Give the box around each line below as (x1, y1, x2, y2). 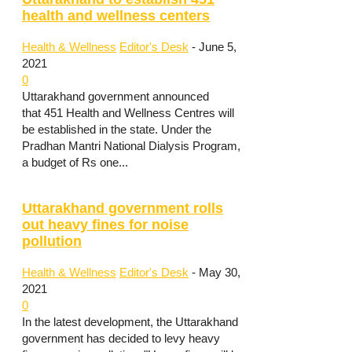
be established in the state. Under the (22, 122, 211, 136)
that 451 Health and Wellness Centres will (22, 105, 234, 119)
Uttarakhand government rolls (22, 200, 223, 217)
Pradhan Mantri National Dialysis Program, (22, 138, 240, 152)
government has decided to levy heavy (22, 331, 220, 345)
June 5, (199, 39, 236, 53)
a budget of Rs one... (22, 155, 128, 169)
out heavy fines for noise (22, 217, 189, 233)
